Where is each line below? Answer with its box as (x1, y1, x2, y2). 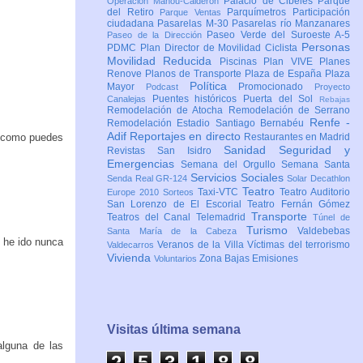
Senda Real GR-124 (107, 173, 190, 184)
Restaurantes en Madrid (243, 131, 351, 143)
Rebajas (319, 95, 351, 105)
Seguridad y (279, 143, 350, 157)
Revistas (107, 145, 157, 157)
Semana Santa (281, 159, 350, 171)
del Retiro (107, 6, 160, 19)
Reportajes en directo (130, 130, 244, 143)
